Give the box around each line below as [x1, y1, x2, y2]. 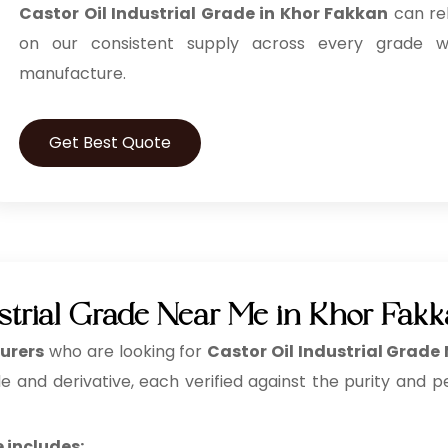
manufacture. [19, 62, 126, 85]
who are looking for [44, 340, 208, 363]
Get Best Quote [49, 131, 171, 154]
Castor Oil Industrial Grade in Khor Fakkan [19, 2, 388, 25]
